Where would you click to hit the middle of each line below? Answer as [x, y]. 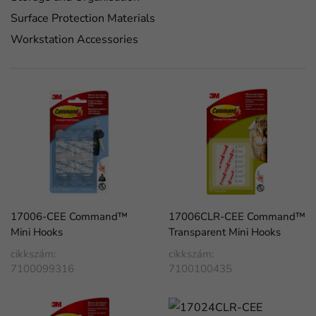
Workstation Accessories [74, 39]
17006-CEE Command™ [69, 217]
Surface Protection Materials [83, 18]
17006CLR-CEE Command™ [237, 217]
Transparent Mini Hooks [225, 232]
